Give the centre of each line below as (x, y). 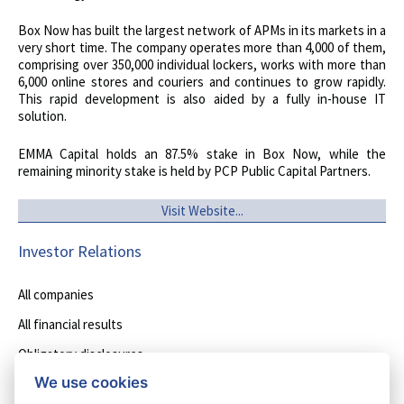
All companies (56, 294)
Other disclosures (68, 384)
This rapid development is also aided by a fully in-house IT (202, 99)
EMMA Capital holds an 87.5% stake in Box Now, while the (202, 153)
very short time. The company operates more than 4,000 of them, (202, 47)
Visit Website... (202, 211)
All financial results (70, 324)
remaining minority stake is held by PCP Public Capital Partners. (194, 170)
